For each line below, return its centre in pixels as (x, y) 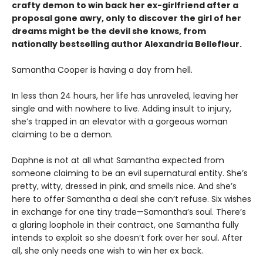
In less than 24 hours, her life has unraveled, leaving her (125, 96)
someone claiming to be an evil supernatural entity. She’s (130, 173)
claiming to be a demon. (62, 135)
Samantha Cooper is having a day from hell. (102, 70)
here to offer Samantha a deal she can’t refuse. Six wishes (131, 199)
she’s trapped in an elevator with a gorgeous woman (120, 122)
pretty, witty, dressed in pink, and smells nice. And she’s (124, 186)
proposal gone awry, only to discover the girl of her (127, 18)
